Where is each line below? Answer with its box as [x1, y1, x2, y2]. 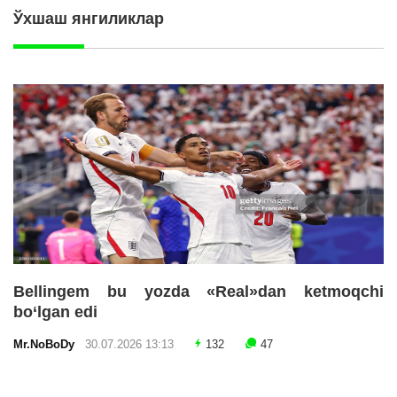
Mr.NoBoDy [13, 338, 82, 351]
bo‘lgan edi [13, 302, 97, 321]
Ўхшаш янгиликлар [13, 10, 164, 28]
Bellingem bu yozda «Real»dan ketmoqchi [13, 282, 384, 300]
